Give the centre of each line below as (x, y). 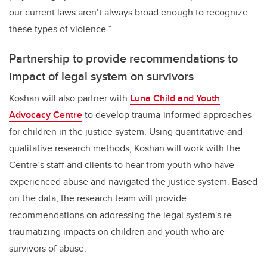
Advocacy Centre (46, 115)
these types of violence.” (63, 29)
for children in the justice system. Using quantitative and (126, 132)
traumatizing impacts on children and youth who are (117, 232)
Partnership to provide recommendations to (123, 58)
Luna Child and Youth (175, 98)
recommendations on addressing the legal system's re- (122, 215)
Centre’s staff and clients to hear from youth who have (122, 165)
